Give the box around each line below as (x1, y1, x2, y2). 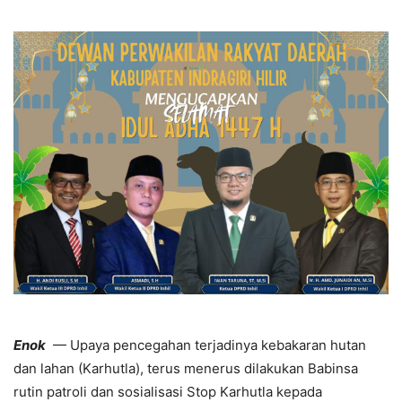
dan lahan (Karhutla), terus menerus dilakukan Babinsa (13, 359, 358, 377)
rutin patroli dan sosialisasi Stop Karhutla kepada (13, 382, 322, 400)
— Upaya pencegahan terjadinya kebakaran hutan (46, 336, 366, 354)
